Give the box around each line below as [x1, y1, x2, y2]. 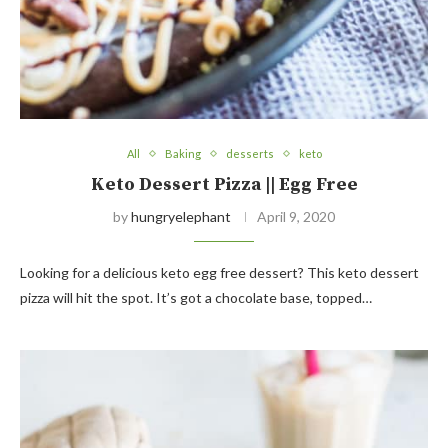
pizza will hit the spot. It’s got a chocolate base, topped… [20, 289, 372, 307]
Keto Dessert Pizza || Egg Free [90, 173, 358, 197]
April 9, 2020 [257, 208, 335, 226]
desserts [225, 147, 274, 161]
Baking [164, 147, 201, 161]
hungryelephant [131, 208, 231, 226]
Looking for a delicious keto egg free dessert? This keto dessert [20, 264, 419, 282]
